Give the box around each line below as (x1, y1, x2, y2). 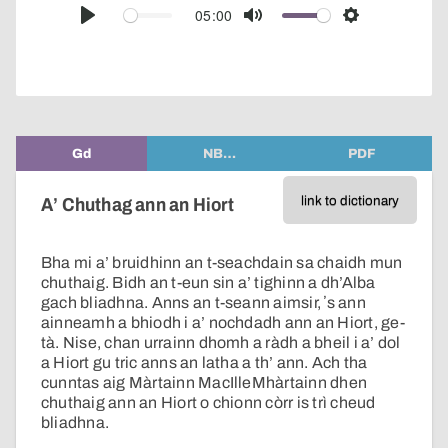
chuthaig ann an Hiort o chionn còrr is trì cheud (41, 394, 376, 412)
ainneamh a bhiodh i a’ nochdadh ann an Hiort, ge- (41, 314, 405, 332)
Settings (350, 16, 409, 40)
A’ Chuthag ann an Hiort (41, 194, 235, 215)
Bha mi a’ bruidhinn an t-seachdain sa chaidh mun (41, 254, 403, 272)
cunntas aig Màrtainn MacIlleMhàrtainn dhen (41, 374, 368, 392)
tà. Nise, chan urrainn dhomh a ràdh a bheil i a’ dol (41, 334, 401, 352)
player (407, 17, 444, 33)
